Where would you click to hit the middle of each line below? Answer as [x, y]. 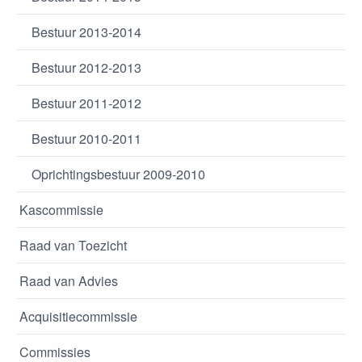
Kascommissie [61, 210]
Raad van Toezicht [73, 245]
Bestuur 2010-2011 [86, 139]
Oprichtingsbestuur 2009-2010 [118, 174]
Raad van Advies [69, 281]
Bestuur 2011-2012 [86, 103]
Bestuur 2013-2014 [86, 32]
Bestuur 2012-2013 [86, 67]
